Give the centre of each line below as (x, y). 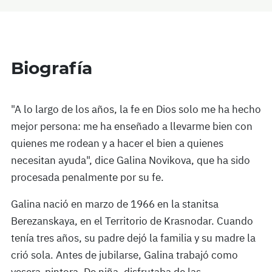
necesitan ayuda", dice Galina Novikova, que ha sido (131, 160)
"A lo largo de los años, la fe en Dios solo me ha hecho (136, 109)
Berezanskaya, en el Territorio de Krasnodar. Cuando (132, 221)
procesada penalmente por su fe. (87, 177)
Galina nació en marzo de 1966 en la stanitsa (115, 204)
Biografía (52, 68)
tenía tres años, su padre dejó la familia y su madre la (133, 238)
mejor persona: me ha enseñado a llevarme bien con (132, 126)
